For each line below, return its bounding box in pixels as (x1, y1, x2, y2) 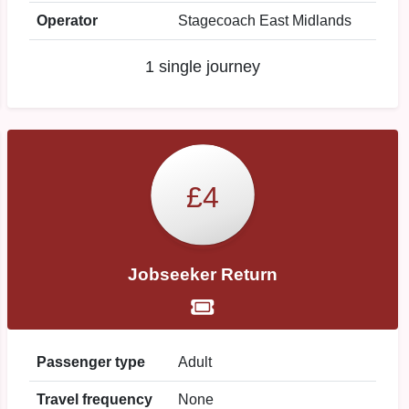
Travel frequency (37, 392, 152, 407)
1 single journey (145, 58, 260, 76)
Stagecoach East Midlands (178, 13, 351, 28)
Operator (37, 13, 98, 28)
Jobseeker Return (128, 265, 278, 284)
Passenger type (37, 354, 145, 370)
